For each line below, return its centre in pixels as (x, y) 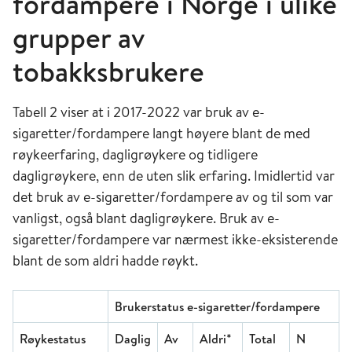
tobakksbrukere (108, 71)
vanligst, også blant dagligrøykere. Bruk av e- (146, 218)
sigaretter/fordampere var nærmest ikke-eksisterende (175, 239)
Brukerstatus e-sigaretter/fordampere (217, 306)
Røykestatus (53, 338)
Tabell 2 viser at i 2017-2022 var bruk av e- (139, 112)
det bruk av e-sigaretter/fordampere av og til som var (173, 196)
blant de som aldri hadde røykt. (105, 260)
